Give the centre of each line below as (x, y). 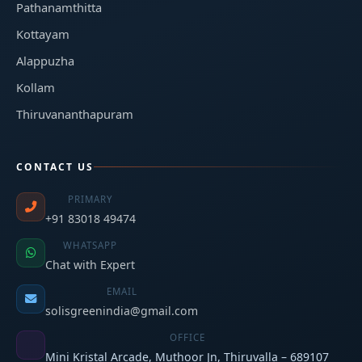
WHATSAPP (90, 245)
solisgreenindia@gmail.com (122, 311)
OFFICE (187, 337)
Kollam (36, 87)
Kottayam (43, 34)
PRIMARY (90, 199)
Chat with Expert (90, 265)
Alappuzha (45, 61)
